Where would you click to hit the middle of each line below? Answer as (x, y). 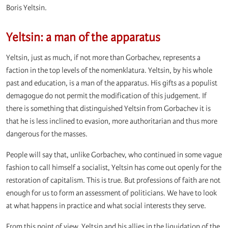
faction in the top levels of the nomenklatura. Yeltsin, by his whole (109, 70)
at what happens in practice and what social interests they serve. (106, 206)
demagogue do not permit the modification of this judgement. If (106, 96)
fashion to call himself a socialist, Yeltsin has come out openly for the (114, 168)
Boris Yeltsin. (26, 8)
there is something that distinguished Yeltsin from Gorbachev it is (108, 109)
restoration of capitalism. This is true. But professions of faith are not (113, 180)
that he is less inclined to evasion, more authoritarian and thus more (112, 121)
